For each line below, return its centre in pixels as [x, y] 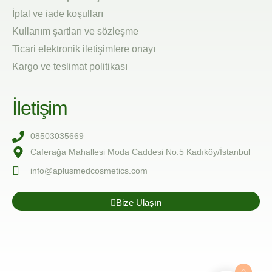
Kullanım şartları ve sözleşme [75, 32]
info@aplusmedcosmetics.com [89, 170]
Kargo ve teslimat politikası [70, 67]
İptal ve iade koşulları [58, 14]
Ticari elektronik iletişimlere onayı [84, 49]
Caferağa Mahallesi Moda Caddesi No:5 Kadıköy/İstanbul [140, 152]
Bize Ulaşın [139, 203]
